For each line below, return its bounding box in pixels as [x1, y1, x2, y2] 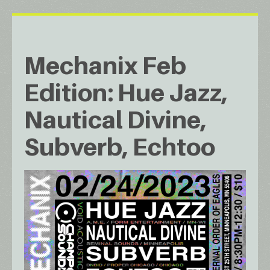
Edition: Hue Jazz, [24, 78, 228, 107]
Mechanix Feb [24, 51, 186, 80]
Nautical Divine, [24, 105, 207, 134]
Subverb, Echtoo [24, 132, 215, 162]
